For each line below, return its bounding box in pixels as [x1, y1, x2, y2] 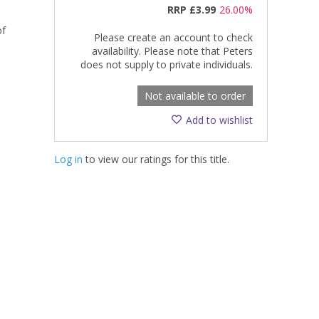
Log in [54, 152, 83, 166]
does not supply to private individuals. [80, 57, 253, 71]
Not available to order [145, 88, 246, 103]
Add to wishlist [186, 113, 253, 127]
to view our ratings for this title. [83, 152, 229, 166]
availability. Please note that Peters [92, 43, 253, 58]
